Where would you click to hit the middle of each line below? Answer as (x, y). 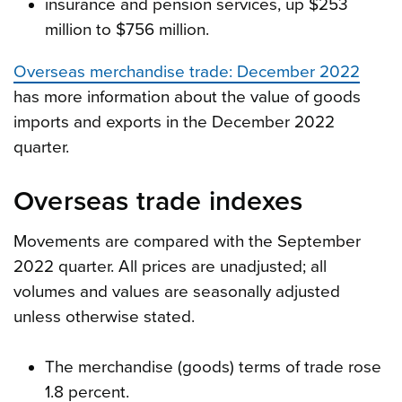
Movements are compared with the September (187, 241)
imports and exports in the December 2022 (174, 122)
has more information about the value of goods (187, 96)
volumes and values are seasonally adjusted (177, 291)
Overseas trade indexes (158, 201)
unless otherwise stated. (104, 316)
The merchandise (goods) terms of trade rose (213, 367)
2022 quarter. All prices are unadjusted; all (170, 266)
